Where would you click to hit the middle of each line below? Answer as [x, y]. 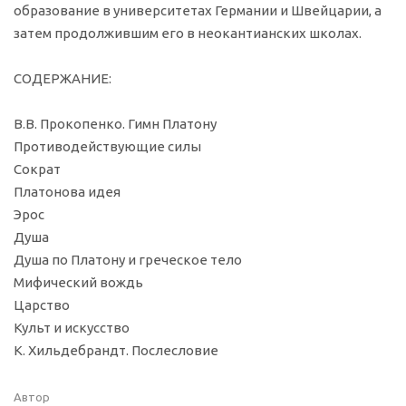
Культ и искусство [72, 328]
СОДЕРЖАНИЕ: [63, 79]
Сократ [37, 169]
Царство [42, 305]
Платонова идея [67, 192]
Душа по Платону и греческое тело [128, 260]
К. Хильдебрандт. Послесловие [116, 351]
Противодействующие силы [107, 147]
